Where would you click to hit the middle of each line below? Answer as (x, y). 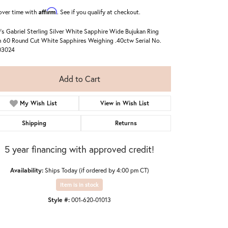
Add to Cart (79, 79)
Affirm (48, 11)
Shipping (34, 123)
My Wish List (39, 103)
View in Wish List (125, 103)
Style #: (59, 199)
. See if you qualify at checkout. (99, 12)
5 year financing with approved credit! (79, 149)
